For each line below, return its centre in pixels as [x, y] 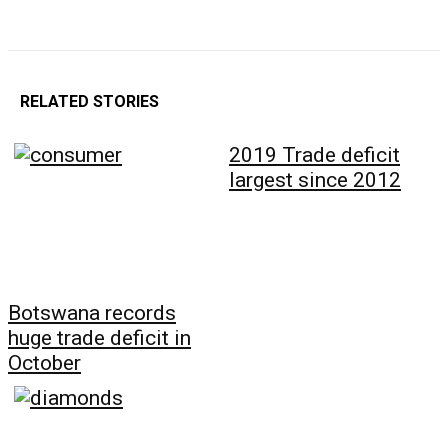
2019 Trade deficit [314, 155]
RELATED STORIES [89, 102]
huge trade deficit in [99, 338]
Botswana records [92, 313]
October [44, 363]
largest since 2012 [315, 180]
